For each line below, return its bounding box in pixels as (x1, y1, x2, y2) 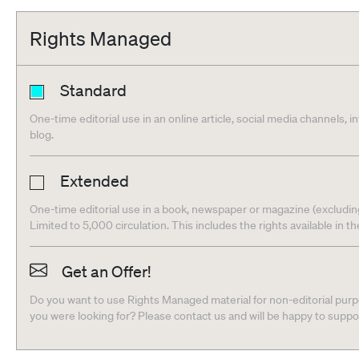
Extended (60, 171, 129, 191)
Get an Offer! (62, 262, 151, 281)
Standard (60, 81, 127, 100)
